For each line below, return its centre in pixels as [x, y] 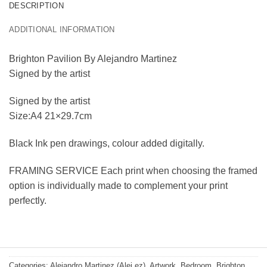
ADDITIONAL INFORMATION [62, 30]
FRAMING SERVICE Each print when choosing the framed [133, 170]
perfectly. [28, 200]
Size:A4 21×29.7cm [50, 116]
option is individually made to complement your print [118, 185]
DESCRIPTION [36, 6]
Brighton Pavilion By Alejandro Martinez [93, 59]
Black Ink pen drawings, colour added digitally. [107, 144]
